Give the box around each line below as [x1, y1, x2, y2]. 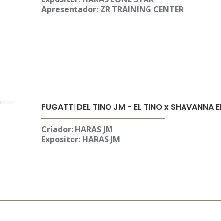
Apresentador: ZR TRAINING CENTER [41, 4, 184, 15]
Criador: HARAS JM [41, 124, 113, 135]
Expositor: [41, 134, 80, 145]
